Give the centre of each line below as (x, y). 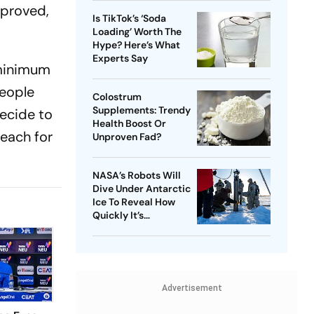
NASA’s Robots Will (136, 176)
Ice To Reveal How (134, 202)
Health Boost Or (129, 124)
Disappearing (123, 229)
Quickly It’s (118, 216)
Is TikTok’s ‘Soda (129, 19)
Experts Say (120, 59)
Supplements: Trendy (141, 110)
